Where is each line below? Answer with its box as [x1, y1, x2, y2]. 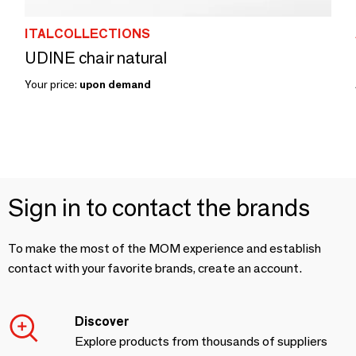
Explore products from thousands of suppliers [75, 334, 327, 349]
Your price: [25, 77, 79, 91]
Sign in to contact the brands [8, 193, 310, 222]
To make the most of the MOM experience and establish [8, 241, 321, 256]
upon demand [79, 77, 151, 91]
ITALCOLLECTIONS [25, 26, 150, 41]
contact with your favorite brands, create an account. [8, 261, 302, 276]
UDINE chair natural [25, 48, 167, 68]
